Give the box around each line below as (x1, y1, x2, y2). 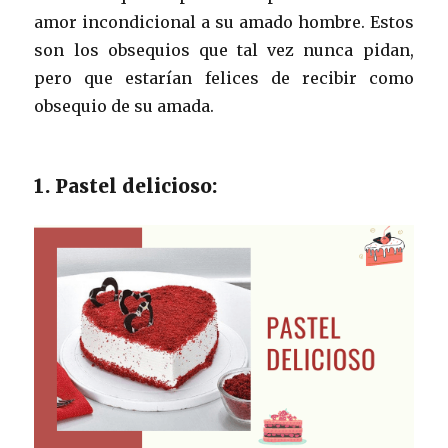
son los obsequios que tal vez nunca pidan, (34, 39, 414, 60)
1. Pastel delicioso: (34, 173, 218, 198)
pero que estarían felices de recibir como (34, 67, 414, 88)
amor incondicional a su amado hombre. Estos (34, 11, 414, 32)
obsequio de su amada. (34, 95, 215, 116)
